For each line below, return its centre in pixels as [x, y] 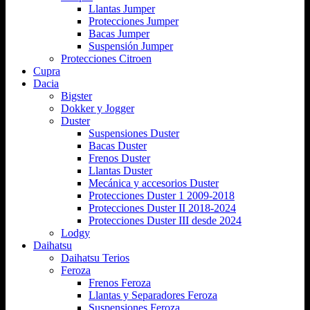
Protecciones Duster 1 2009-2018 [162, 195]
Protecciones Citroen [106, 58]
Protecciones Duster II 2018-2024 [162, 208]
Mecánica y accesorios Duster [154, 183]
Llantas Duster [120, 170]
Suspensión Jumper [131, 46]
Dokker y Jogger [98, 108]
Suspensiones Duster [134, 133]
